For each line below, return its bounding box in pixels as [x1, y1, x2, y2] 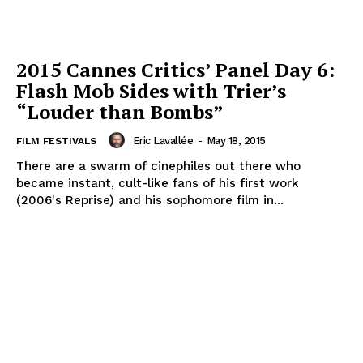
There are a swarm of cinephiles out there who [16, 159, 301, 174]
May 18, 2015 [206, 134, 266, 147]
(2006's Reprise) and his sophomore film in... [16, 193, 284, 208]
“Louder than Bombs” [16, 99, 224, 126]
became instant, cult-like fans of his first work [16, 176, 299, 191]
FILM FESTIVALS [16, 135, 96, 147]
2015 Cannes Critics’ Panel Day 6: [16, 57, 335, 83]
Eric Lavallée [132, 134, 193, 147]
